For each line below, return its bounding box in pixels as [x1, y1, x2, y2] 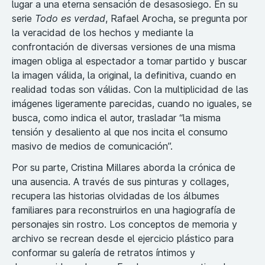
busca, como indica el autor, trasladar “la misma [12, 111, 221, 124]
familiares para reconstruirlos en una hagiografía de [12, 203, 235, 216]
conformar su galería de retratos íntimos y [12, 246, 195, 258]
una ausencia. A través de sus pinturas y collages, [12, 175, 229, 188]
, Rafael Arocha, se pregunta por [105, 12, 247, 24]
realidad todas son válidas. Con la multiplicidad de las [12, 83, 248, 95]
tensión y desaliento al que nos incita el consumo [12, 125, 228, 138]
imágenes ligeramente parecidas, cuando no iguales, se [12, 97, 252, 109]
